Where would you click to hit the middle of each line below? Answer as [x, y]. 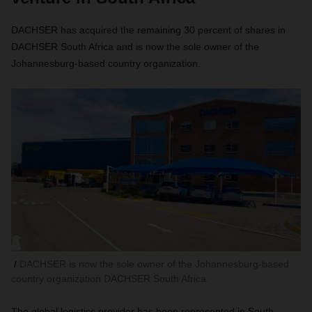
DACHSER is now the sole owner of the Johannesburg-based [154, 264]
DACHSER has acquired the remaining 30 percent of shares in [148, 30]
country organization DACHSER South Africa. [110, 279]
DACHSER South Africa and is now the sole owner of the [135, 47]
